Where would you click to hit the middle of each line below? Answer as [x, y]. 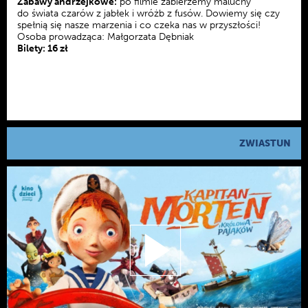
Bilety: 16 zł [43, 48]
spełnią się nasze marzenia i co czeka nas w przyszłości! [139, 25]
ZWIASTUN [265, 143]
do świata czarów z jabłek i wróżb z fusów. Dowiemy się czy [148, 13]
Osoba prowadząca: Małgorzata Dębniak [106, 36]
